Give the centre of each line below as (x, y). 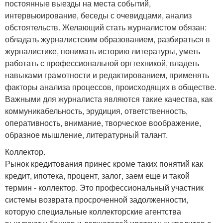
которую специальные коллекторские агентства (93, 211)
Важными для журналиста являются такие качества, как (109, 99)
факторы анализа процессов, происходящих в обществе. (111, 87)
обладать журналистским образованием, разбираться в (108, 39)
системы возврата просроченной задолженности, (97, 199)
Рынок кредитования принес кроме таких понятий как (104, 163)
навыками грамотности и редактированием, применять (107, 75)
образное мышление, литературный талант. (86, 134)
